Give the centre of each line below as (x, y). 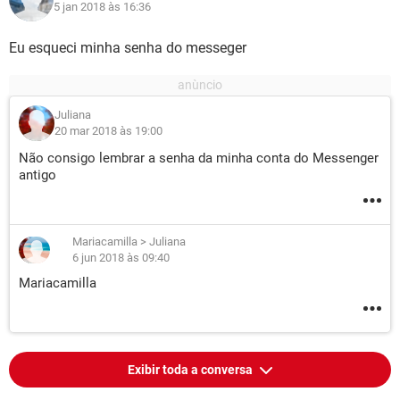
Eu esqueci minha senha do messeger (128, 48)
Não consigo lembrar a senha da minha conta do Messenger (199, 158)
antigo (37, 175)
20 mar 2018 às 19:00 (108, 131)
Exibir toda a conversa (191, 370)
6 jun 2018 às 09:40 (121, 258)
